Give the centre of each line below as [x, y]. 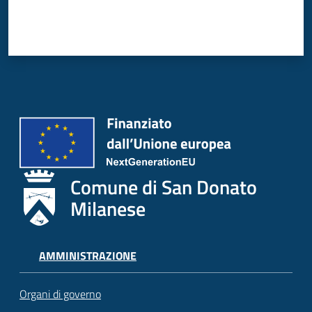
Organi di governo [60, 294]
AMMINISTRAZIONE [88, 255]
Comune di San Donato [164, 187]
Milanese [108, 208]
